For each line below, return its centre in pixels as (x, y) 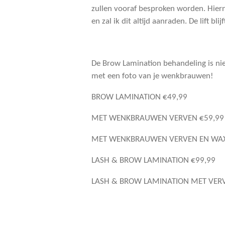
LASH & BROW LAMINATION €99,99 (153, 160)
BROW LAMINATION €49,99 (139, 97)
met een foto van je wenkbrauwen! (152, 76)
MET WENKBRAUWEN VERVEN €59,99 (158, 118)
